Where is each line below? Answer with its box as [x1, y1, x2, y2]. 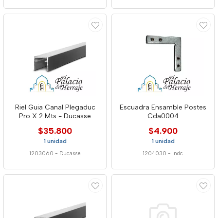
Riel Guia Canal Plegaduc [15, 103, 95, 111]
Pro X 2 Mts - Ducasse [19, 112, 91, 120]
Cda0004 [147, 112, 179, 120]
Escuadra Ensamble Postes [120, 103, 206, 111]
